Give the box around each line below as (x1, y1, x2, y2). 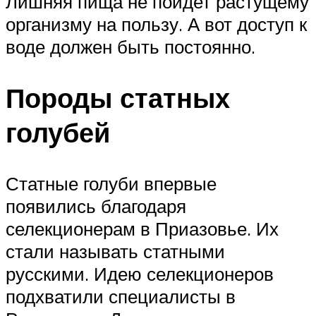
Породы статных (6, 80, 230, 116)
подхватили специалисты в (6, 285, 236, 308)
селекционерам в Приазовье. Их (6, 217, 279, 241)
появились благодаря (6, 195, 186, 218)
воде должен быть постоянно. (6, 35, 255, 59)
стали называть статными (6, 240, 225, 263)
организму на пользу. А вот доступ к (6, 13, 307, 36)
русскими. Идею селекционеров (6, 262, 274, 286)
